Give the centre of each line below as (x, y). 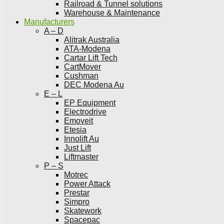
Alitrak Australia (92, 40)
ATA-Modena (87, 49)
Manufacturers (49, 22)
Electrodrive (85, 112)
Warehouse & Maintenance (112, 13)
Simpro (77, 202)
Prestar (77, 193)
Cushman (81, 76)
